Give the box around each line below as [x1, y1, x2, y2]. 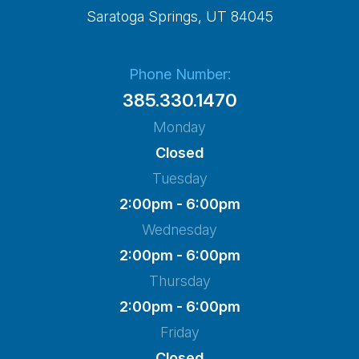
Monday [153, 119, 206, 136]
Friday [159, 324, 200, 341]
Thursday [148, 272, 211, 290]
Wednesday [142, 221, 217, 239]
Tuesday [151, 170, 208, 188]
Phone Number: [128, 66, 231, 83]
